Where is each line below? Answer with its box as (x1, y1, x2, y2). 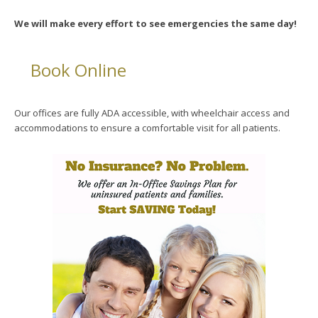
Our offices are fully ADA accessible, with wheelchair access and (13, 106, 290, 120)
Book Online (30, 57, 126, 82)
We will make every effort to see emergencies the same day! (13, 17, 297, 31)
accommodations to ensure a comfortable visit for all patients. (13, 121, 280, 135)
